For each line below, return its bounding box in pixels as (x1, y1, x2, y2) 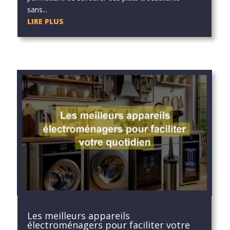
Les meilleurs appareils (27, 209, 130, 222)
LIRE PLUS (27, 16, 64, 26)
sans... (27, 4, 47, 14)
